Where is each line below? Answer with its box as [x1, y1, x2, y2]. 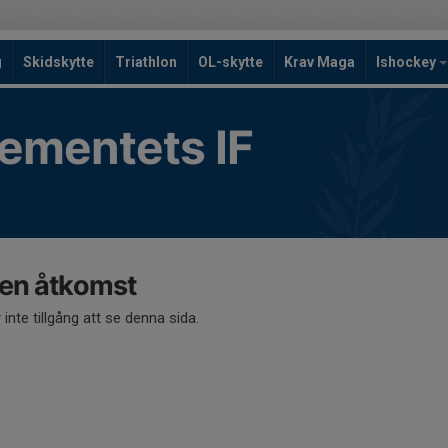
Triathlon [115, 54, 177, 70]
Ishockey [376, 54, 439, 70]
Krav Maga [284, 54, 355, 70]
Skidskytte [23, 54, 94, 70]
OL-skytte [198, 54, 263, 70]
